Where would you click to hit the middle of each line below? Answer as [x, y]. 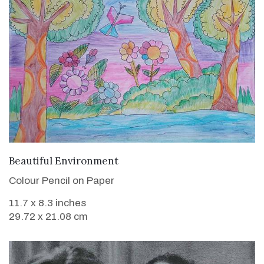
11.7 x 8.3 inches [47, 203]
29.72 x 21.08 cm [48, 217]
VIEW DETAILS [132, 160]
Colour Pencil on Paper [62, 181]
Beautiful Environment [64, 161]
